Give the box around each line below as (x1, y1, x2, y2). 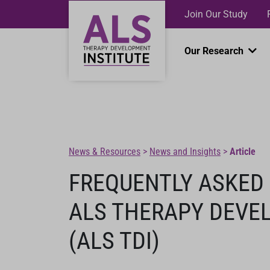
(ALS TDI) (69, 227, 160, 255)
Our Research (184, 45, 246, 57)
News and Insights (149, 146, 221, 157)
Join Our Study (184, 8, 248, 20)
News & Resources (69, 146, 140, 157)
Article (230, 146, 256, 157)
